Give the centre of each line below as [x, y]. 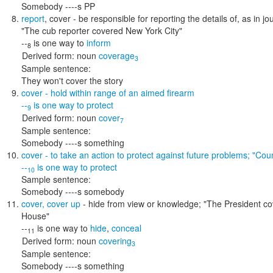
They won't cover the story [72, 80]
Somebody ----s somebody [73, 191]
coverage [117, 55]
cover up [64, 204]
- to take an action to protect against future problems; [147, 155]
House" [35, 216]
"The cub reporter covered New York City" [102, 30]
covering [115, 241]
